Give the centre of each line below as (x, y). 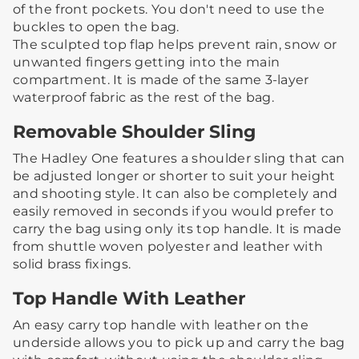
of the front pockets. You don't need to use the (169, 10)
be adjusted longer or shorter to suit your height (174, 176)
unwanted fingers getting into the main (147, 63)
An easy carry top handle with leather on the (161, 325)
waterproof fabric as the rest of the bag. (144, 98)
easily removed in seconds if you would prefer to (173, 212)
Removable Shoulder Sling (134, 132)
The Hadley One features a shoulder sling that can (179, 159)
